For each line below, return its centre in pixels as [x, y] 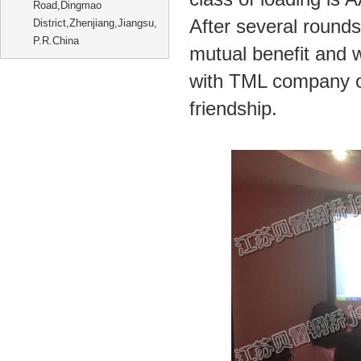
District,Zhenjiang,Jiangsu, [95, 23]
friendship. [233, 108]
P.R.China [56, 41]
